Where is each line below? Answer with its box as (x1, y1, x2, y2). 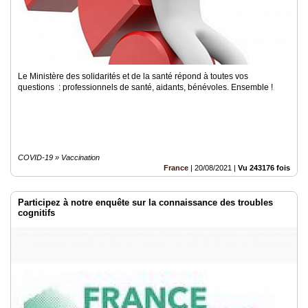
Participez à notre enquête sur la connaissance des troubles (18, 197, 273, 208)
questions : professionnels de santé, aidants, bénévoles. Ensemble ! (18, 82, 273, 92)
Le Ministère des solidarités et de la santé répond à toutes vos (18, 71, 248, 81)
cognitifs (18, 208, 55, 218)
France (164, 164, 188, 172)
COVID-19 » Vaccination (18, 153, 100, 162)
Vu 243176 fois (238, 164, 290, 172)
